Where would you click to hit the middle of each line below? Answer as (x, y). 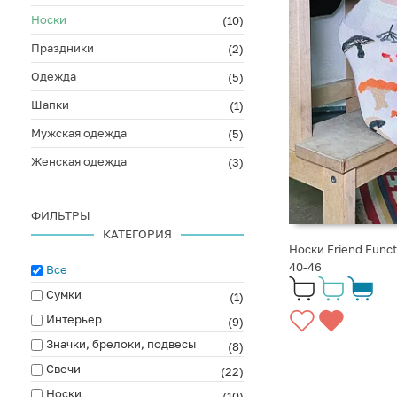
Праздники (62, 48)
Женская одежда (79, 161)
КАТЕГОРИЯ (138, 234)
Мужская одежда (79, 133)
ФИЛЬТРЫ (61, 215)
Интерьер (74, 319)
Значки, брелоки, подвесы (121, 344)
